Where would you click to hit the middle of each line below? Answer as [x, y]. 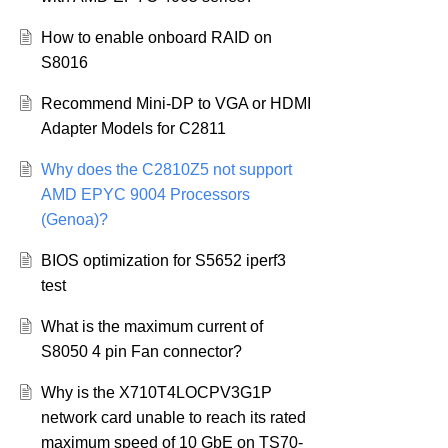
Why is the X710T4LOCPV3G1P [156, 393]
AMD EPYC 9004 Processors [145, 195]
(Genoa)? [74, 220]
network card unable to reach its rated [173, 418]
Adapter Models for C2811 [133, 129]
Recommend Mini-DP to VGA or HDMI [175, 104]
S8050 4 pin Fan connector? [141, 352]
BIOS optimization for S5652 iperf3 [163, 261]
